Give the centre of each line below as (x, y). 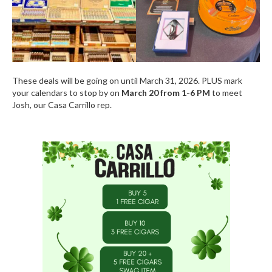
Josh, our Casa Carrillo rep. (62, 104)
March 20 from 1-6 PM (166, 92)
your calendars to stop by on (67, 92)
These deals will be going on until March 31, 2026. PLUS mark (127, 80)
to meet (226, 92)
